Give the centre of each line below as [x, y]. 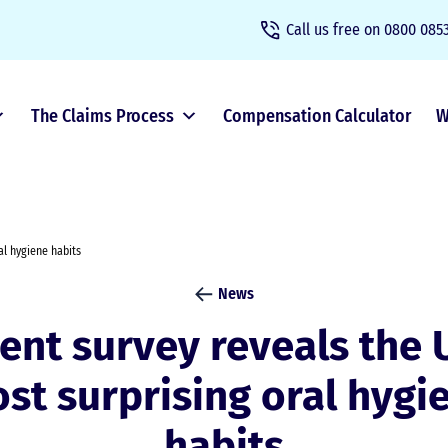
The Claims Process [102, 116]
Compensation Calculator [316, 116]
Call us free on [333, 29]
